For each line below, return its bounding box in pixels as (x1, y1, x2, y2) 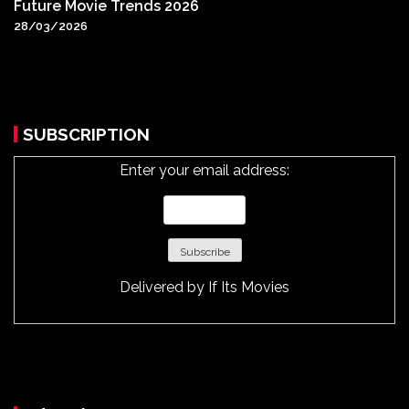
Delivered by (120, 278, 208, 297)
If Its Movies (208, 278, 289, 297)
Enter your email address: (120, 162, 289, 180)
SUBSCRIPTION (23, 124, 150, 145)
